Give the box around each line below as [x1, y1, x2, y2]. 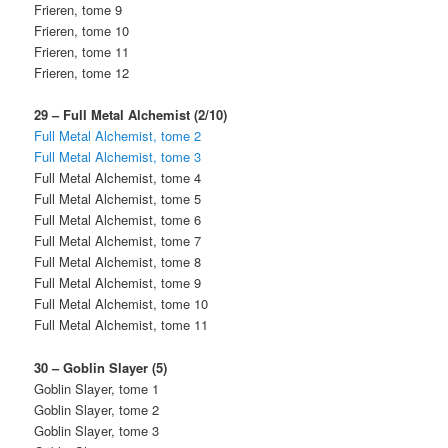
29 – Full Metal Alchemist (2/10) [34, 105, 228, 125]
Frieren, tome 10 [34, 21, 130, 41]
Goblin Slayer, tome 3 [34, 420, 160, 440]
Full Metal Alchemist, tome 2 [34, 126, 202, 146]
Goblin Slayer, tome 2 [34, 399, 160, 419]
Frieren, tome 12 [34, 63, 130, 83]
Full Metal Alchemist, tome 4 [34, 168, 202, 188]
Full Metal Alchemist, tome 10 [34, 294, 209, 314]
